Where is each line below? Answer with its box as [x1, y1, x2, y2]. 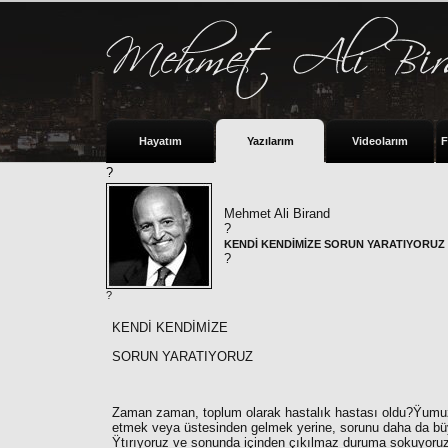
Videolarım [352, 135, 408, 147]
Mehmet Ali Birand [224, 206, 330, 221]
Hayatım [138, 135, 182, 147]
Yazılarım [246, 135, 294, 147]
